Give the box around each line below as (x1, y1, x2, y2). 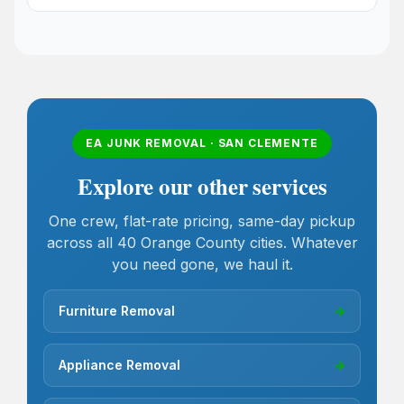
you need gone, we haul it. (111, 255, 293, 274)
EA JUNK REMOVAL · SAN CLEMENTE (86, 135, 318, 150)
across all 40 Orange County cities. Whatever (46, 234, 358, 252)
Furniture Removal (59, 303, 175, 319)
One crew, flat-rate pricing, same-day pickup (49, 212, 355, 231)
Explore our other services (77, 169, 327, 203)
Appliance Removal (59, 357, 180, 373)
